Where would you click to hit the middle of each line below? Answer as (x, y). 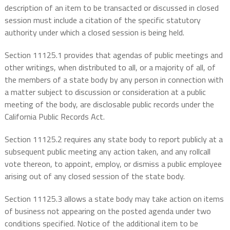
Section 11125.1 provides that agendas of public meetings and (113, 55)
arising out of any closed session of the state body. (94, 176)
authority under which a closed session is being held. (94, 33)
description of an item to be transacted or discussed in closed (111, 8)
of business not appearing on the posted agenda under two (108, 211)
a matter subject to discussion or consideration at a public (105, 92)
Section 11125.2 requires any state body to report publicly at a (113, 139)
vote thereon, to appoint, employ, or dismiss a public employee (113, 164)
